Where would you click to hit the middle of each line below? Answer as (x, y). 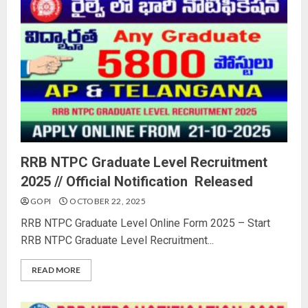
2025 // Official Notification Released (137, 181)
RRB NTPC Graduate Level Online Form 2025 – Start (145, 223)
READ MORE (56, 270)
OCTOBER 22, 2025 (107, 201)
